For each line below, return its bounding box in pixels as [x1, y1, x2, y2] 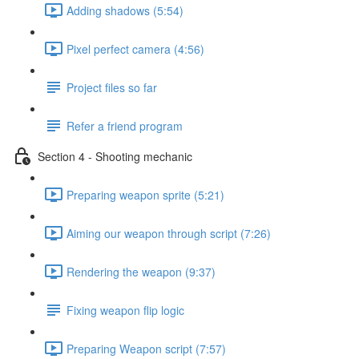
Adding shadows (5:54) [67, 2, 184, 18]
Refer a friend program [67, 117, 183, 134]
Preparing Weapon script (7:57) [67, 340, 226, 357]
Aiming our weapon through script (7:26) [67, 224, 271, 241]
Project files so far [67, 79, 157, 95]
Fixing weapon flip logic [67, 301, 184, 318]
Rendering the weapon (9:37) [67, 263, 216, 280]
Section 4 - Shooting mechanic [38, 147, 192, 164]
